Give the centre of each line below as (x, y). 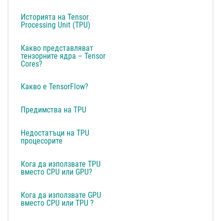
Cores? (33, 64)
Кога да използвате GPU (61, 195)
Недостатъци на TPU (55, 133)
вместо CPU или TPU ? (57, 203)
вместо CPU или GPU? (57, 172)
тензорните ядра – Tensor (63, 56)
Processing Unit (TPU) (57, 25)
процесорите (43, 141)
